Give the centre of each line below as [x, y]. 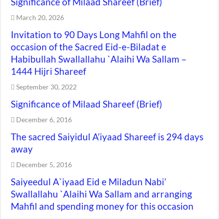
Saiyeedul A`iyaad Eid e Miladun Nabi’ [89, 182]
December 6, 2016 [44, 120]
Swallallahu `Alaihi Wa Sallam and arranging [102, 194]
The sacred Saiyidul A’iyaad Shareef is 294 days [107, 137]
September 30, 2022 [47, 87]
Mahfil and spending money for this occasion [102, 206]
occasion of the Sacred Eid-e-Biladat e [89, 47]
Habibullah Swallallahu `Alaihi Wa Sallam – [99, 59]
